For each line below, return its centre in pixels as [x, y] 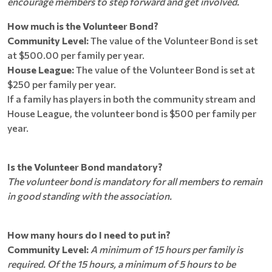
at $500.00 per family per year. [76, 55]
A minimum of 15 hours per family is [167, 249]
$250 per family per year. [62, 84]
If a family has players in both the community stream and [131, 99]
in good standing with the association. [90, 196]
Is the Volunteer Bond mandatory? [85, 167]
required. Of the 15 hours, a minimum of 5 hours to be [121, 264]
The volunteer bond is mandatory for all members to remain [135, 181]
